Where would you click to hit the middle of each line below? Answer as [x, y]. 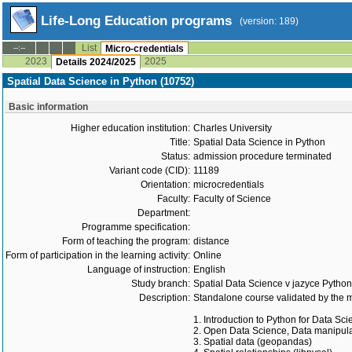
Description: [165, 298]
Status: [176, 156]
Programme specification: [136, 227]
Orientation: [165, 185]
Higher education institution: [130, 128]
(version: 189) [269, 21]
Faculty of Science [232, 199]
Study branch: [161, 284]
